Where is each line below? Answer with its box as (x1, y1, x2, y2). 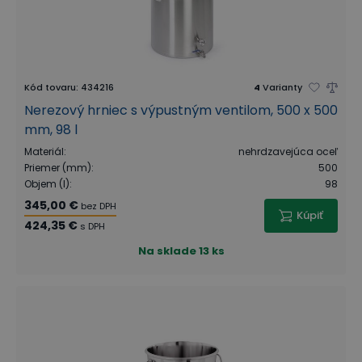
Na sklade (137, 242, 196, 259)
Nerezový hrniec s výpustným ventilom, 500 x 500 (24, 100, 338, 120)
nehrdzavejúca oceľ (238, 144, 338, 158)
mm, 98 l (24, 120, 78, 139)
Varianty (263, 80, 302, 94)
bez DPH (81, 199, 116, 213)
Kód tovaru (24, 80, 76, 94)
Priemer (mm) (24, 160, 91, 175)
